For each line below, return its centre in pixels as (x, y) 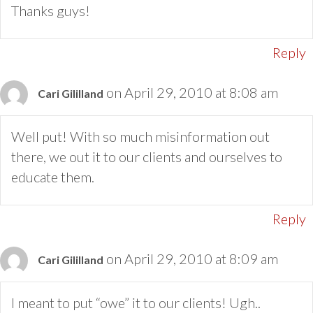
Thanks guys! (51, 11)
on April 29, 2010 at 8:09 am (192, 259)
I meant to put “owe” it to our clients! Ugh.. (136, 303)
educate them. (53, 177)
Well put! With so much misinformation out (140, 137)
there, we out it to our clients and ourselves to (147, 157)
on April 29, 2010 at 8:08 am (192, 93)
